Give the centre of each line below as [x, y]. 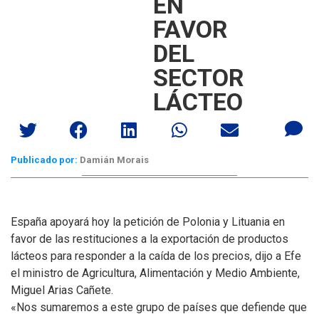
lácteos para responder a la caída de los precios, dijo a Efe [156, 256]
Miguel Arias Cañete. [62, 290]
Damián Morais [113, 160]
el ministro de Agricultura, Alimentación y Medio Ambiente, [155, 273]
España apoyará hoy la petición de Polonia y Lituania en [148, 222]
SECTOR [198, 78]
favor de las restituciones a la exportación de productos [150, 239]
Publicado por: [44, 160]
